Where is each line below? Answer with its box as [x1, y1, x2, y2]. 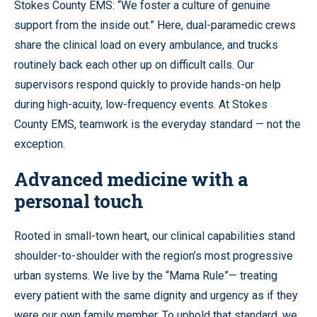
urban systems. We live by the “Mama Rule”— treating [14, 268, 277, 282]
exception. [14, 137, 65, 151]
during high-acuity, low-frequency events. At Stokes [14, 97, 267, 111]
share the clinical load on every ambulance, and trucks [14, 38, 278, 52]
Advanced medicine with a [14, 166, 248, 191]
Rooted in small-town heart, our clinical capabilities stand [14, 229, 295, 243]
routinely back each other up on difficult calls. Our [14, 57, 254, 71]
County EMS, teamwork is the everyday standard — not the [14, 117, 301, 131]
